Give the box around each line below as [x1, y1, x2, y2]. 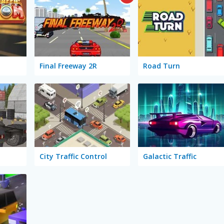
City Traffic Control [39, 151, 107, 161]
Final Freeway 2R [39, 60, 97, 70]
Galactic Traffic [142, 151, 196, 161]
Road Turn [142, 60, 180, 70]
